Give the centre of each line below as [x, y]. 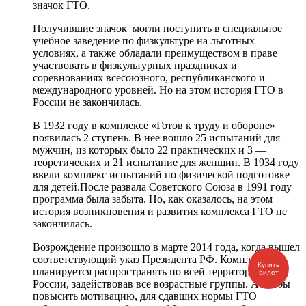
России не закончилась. [87, 102]
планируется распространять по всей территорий [148, 272]
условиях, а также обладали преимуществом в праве [155, 53]
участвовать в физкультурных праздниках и [135, 66]
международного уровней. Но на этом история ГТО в [158, 90]
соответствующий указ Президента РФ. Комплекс [149, 260]
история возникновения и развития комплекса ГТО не [160, 212]
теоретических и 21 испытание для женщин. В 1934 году [166, 163]
